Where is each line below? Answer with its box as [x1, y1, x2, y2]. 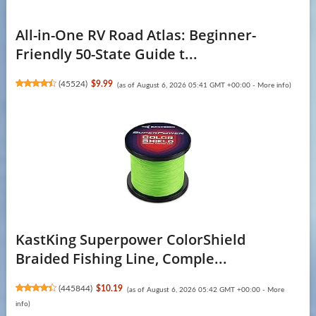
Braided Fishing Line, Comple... [15, 248, 227, 268]
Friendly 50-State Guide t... [15, 44, 197, 63]
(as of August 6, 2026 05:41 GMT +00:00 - [116, 81, 257, 89]
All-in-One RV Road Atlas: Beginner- [15, 25, 256, 44]
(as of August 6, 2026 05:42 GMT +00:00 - [126, 286, 267, 293]
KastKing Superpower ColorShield [15, 229, 245, 249]
